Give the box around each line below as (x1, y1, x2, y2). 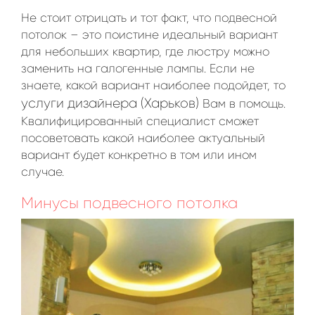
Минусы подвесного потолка (21, 194, 238, 212)
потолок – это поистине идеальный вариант (21, 28, 278, 42)
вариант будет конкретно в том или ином (21, 148, 257, 162)
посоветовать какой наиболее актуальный (21, 131, 265, 146)
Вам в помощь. (199, 97, 285, 111)
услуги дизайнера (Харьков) (21, 96, 199, 112)
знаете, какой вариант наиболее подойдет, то (21, 79, 285, 93)
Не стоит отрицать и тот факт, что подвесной (21, 11, 277, 25)
